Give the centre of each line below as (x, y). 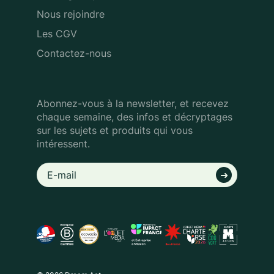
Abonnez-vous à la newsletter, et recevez (133, 103)
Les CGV (57, 34)
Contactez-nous (74, 53)
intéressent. (63, 144)
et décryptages (197, 117)
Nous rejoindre (71, 14)
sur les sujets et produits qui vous (115, 130)
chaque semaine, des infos (99, 117)
